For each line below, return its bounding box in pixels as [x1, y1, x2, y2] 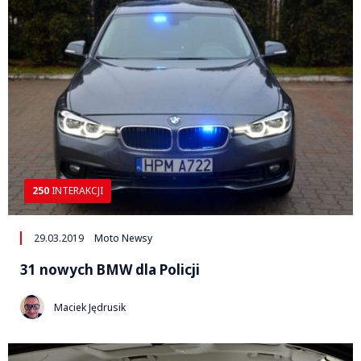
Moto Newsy [94, 231, 152, 246]
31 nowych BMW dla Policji [20, 260, 200, 280]
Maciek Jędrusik [54, 300, 126, 314]
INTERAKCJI [49, 184, 103, 198]
